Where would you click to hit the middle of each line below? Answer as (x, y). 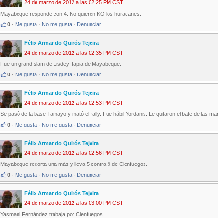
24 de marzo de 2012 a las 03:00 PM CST (74, 203)
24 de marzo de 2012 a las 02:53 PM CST (74, 103)
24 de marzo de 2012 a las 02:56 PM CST (74, 153)
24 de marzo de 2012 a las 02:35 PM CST (74, 53)
